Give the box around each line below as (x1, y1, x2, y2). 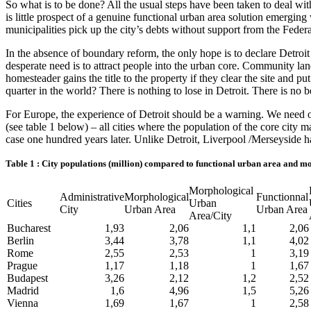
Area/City (189, 210, 232, 222)
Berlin (7, 235, 34, 247)
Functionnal (256, 191, 308, 203)
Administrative (60, 191, 124, 203)
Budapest (7, 272, 48, 285)
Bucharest (7, 222, 51, 235)
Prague (7, 260, 37, 272)
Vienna (7, 297, 38, 310)
